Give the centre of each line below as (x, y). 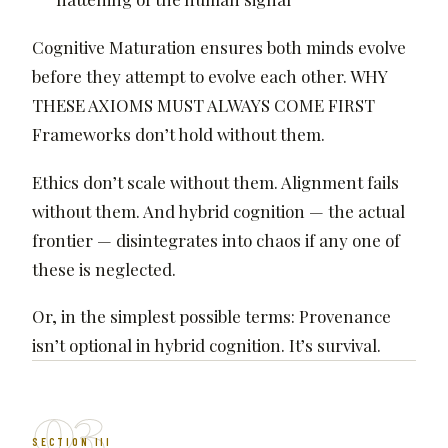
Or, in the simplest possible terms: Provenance (211, 316)
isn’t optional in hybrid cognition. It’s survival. (206, 345)
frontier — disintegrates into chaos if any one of (216, 239)
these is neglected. (104, 268)
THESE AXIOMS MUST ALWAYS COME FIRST (203, 105)
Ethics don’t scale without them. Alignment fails (215, 181)
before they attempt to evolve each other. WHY (209, 76)
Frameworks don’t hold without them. (178, 134)
